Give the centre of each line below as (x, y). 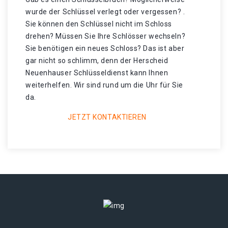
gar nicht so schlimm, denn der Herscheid (97, 61)
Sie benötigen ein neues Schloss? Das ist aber (105, 48)
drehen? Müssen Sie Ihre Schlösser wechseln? (106, 36)
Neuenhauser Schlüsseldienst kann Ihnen (97, 73)
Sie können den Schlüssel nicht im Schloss (99, 24)
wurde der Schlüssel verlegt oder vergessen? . (105, 12)
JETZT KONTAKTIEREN (107, 117)
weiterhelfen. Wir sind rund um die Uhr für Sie (104, 85)
